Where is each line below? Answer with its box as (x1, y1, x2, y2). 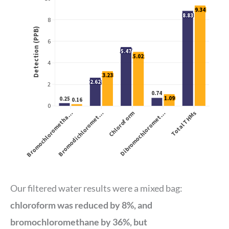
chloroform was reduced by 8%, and (10, 199, 152, 211)
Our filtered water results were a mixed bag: (10, 182, 182, 194)
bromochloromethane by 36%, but (10, 216, 147, 227)
